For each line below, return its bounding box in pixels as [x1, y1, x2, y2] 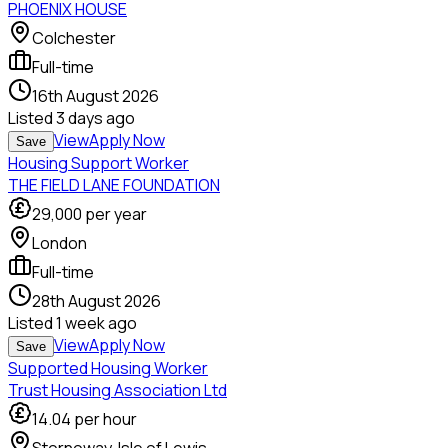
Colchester [32, 27, 116, 50]
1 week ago [56, 312, 137, 335]
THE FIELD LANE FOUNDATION [8, 174, 220, 197]
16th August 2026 [32, 85, 159, 108]
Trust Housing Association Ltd [8, 379, 227, 402]
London [32, 232, 87, 255]
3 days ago [56, 107, 135, 130]
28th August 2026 [32, 290, 161, 313]
